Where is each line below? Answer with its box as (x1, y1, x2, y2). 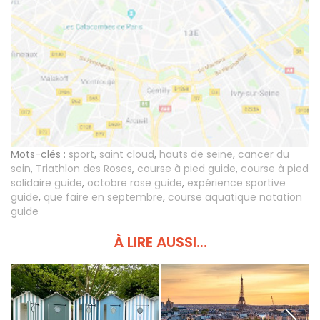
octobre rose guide (87, 176, 182, 191)
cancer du (238, 147, 289, 162)
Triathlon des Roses (36, 161, 132, 176)
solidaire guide (11, 176, 82, 191)
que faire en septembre (44, 190, 163, 205)
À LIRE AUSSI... (113, 232, 207, 253)
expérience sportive (187, 176, 286, 191)
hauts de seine (159, 147, 233, 162)
